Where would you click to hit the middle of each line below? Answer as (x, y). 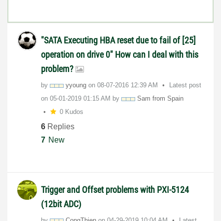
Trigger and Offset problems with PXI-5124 (115, 189)
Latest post (185, 85)
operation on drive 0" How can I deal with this (120, 55)
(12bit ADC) (61, 204)
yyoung (76, 85)
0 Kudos (71, 112)
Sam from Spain (160, 99)
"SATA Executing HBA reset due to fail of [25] (118, 40)
